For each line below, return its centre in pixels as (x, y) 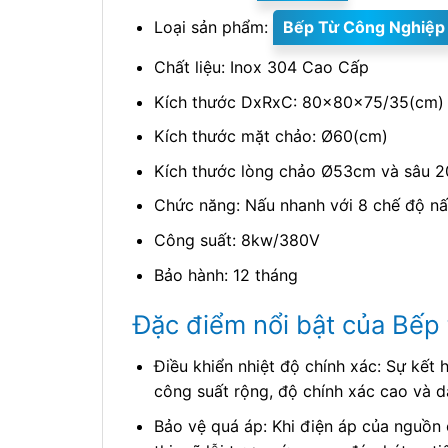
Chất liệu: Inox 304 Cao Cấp (261, 67)
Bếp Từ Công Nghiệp (363, 27)
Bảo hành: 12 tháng (225, 274)
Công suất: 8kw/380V (236, 240)
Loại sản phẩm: (213, 27)
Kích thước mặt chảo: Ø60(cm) (270, 136)
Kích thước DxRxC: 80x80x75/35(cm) (298, 101)
